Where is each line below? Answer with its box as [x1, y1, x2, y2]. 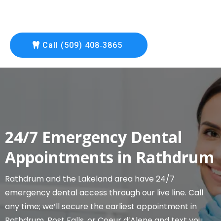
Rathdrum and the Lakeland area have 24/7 [5, 173, 175, 184]
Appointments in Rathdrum [5, 147, 214, 168]
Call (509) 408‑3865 [42, 40, 122, 50]
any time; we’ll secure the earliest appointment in [5, 201, 197, 212]
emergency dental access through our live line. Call [5, 187, 203, 198]
